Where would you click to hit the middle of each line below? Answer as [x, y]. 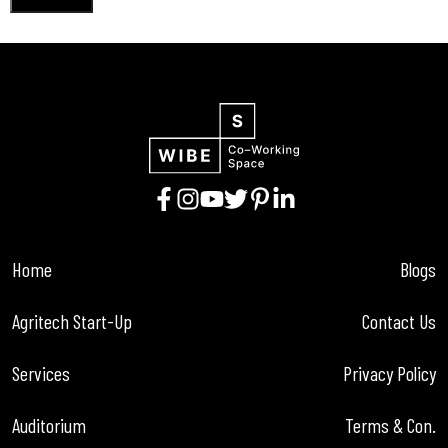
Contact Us [399, 320]
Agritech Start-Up [72, 320]
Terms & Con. [390, 424]
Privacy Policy [389, 372]
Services [41, 372]
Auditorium [49, 424]
